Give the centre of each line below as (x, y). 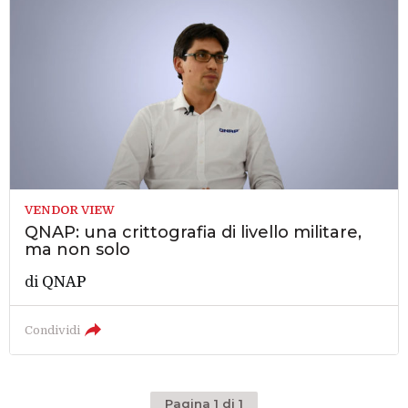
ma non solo (78, 250)
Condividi (53, 331)
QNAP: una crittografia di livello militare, (194, 233)
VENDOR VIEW (70, 210)
